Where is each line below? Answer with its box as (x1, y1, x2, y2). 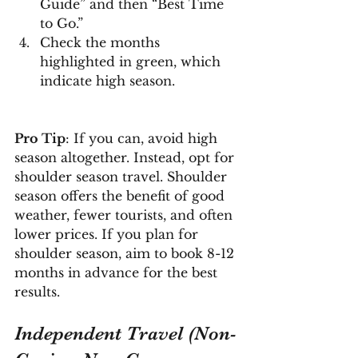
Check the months (40, 34, 164, 50)
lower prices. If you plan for (14, 225, 202, 242)
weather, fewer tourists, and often (14, 206, 237, 223)
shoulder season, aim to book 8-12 (14, 245, 238, 261)
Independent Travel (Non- (14, 321, 237, 344)
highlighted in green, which (40, 53, 225, 70)
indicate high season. (40, 72, 175, 89)
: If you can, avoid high (66, 129, 221, 146)
